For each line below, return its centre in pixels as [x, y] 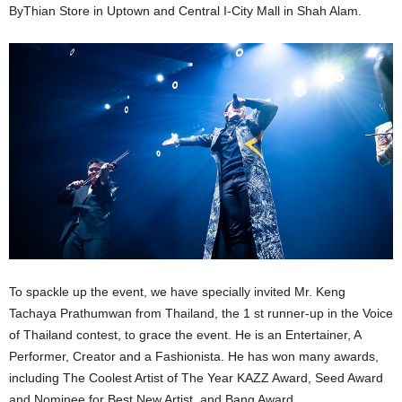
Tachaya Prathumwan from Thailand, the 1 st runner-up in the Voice [201, 313]
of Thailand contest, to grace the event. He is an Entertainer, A [185, 334]
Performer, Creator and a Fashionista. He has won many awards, [194, 356]
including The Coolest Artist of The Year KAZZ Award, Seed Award [196, 377]
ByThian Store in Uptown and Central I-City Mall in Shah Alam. [185, 11]
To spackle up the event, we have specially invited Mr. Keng [177, 291]
